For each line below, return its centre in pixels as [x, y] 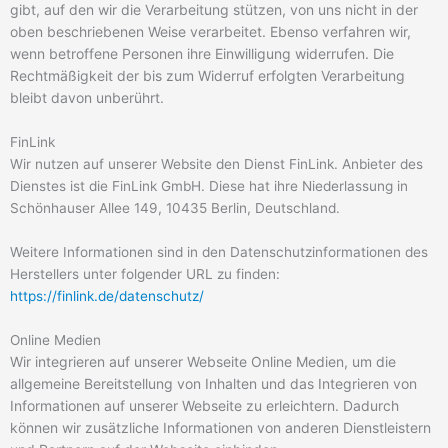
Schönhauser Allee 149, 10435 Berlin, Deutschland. [175, 207]
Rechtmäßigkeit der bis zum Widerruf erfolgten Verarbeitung [207, 76]
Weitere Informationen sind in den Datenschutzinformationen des [219, 251]
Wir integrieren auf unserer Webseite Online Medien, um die [203, 361]
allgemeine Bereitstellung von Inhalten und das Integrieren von [213, 383]
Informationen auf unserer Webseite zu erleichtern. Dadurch [204, 405]
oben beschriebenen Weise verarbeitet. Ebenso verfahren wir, [210, 32]
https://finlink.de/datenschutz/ [107, 295]
